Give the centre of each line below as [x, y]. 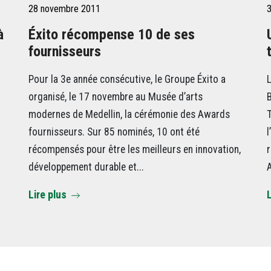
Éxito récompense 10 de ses [112, 34]
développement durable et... [87, 167]
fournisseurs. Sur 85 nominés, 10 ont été [114, 132]
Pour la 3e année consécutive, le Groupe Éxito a [127, 79]
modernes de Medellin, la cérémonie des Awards [129, 114]
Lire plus [48, 195]
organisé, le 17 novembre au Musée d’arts [116, 96]
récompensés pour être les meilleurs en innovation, [135, 149]
